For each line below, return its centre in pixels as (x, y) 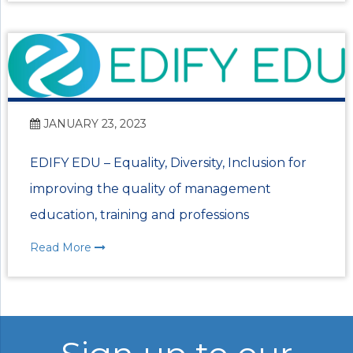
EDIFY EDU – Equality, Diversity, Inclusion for (168, 162)
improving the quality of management (150, 188)
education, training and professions (139, 214)
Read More (62, 247)
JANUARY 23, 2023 (93, 123)
